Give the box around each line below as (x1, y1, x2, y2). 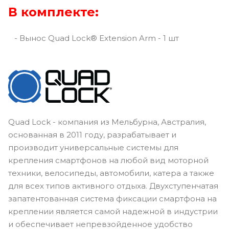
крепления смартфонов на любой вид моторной (8, 155, 209, 165)
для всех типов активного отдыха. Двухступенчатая (8, 180, 218, 191)
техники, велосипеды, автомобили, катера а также (8, 168, 214, 178)
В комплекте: (8, 4, 99, 19)
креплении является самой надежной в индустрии (8, 206, 218, 216)
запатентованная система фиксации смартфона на (8, 193, 217, 203)
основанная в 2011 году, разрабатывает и (8, 129, 176, 140)
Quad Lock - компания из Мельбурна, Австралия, (8, 117, 206, 127)
